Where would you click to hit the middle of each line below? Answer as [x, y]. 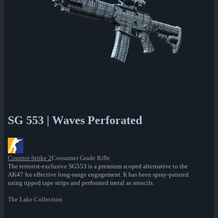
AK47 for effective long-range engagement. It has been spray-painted [98, 175]
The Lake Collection [35, 200]
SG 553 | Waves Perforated [75, 120]
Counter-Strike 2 [30, 158]
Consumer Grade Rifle [81, 158]
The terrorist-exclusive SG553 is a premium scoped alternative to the [98, 166]
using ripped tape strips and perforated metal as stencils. [81, 183]
